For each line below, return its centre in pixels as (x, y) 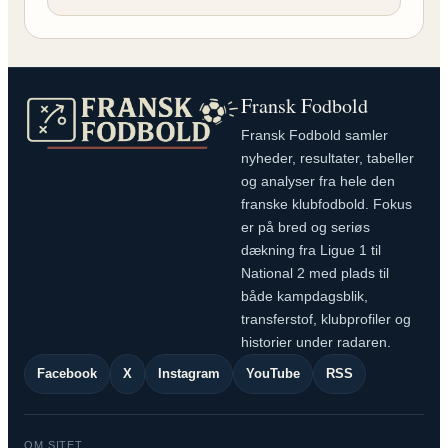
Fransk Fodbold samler (314, 134)
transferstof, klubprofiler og (325, 318)
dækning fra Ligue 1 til (310, 249)
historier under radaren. (315, 341)
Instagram (189, 373)
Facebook (67, 373)
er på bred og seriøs (305, 226)
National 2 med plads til (314, 272)
